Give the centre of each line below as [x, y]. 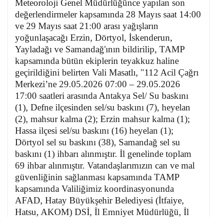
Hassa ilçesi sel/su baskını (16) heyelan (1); [94, 131]
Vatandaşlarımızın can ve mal [141, 166]
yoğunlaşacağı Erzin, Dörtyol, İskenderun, [94, 38]
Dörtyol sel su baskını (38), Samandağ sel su [98, 142]
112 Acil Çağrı [171, 73]
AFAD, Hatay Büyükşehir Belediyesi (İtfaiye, [100, 201]
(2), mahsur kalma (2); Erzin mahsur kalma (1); [102, 119]
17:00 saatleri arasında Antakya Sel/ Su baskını [102, 96]
